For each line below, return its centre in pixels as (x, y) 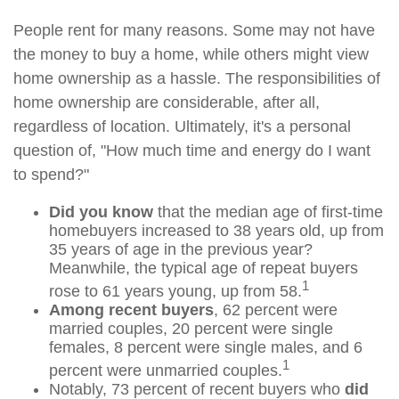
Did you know (101, 212)
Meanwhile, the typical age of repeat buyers (204, 268)
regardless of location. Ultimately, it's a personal (182, 126)
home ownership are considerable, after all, (167, 102)
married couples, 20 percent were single (191, 329)
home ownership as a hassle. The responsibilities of (197, 78)
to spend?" (51, 175)
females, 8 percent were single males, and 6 (206, 347)
